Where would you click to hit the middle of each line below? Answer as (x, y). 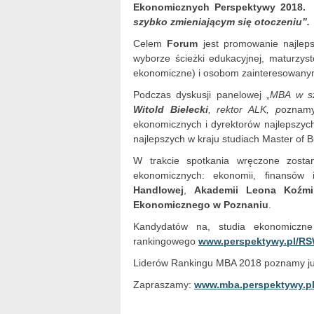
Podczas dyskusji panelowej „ (202, 95)
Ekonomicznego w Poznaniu (201, 205)
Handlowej (158, 190)
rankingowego (166, 241)
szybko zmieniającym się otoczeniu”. (221, 22)
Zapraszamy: (164, 285)
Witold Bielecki (171, 109)
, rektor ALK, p (244, 109)
